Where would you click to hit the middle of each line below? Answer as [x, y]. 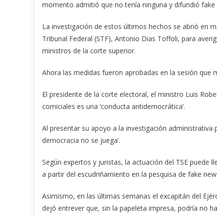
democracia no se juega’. [81, 140]
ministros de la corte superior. [89, 50]
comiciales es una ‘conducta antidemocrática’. [114, 106]
